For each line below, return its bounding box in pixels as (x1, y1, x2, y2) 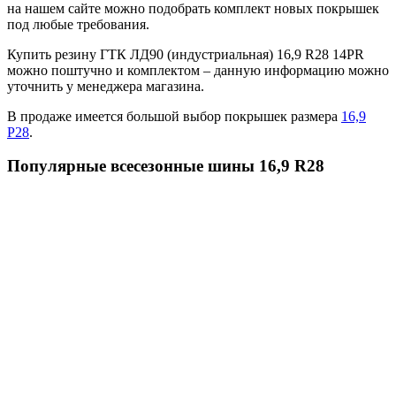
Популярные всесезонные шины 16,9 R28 (7, 156, 324, 176)
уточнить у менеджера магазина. (7, 78, 204, 94)
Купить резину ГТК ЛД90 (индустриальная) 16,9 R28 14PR (7, 46, 364, 62)
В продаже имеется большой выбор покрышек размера (7, 108, 341, 124)
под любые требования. (7, 16, 149, 32)
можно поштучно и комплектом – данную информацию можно (7, 62, 389, 78)
